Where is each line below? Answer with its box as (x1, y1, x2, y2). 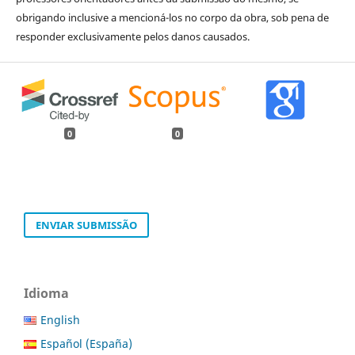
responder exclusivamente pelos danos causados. (15, 29, 250, 44)
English (40, 312, 80, 328)
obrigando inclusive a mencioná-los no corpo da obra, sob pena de (15, 10, 329, 25)
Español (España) (40, 336, 132, 352)
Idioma (24, 284, 69, 302)
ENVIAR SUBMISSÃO (36, 217, 138, 232)
